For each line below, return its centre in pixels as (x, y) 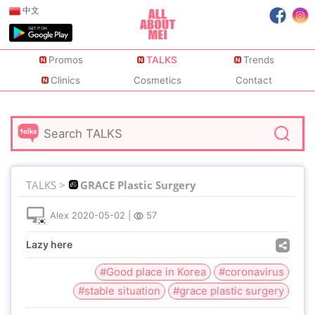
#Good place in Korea (153, 272)
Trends (258, 60)
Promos (65, 60)
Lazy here (49, 244)
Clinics (66, 81)
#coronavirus (251, 272)
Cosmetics (157, 81)
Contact (254, 81)
